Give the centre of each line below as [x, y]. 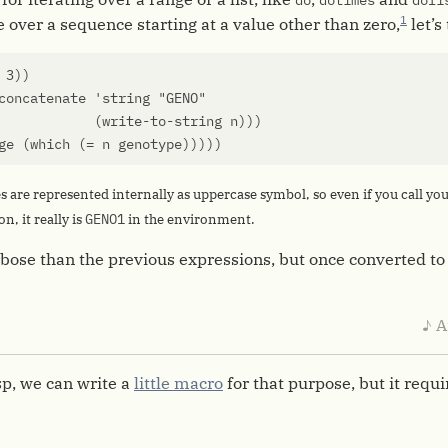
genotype [150, 144]
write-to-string [162, 121]
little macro [178, 383]
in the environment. [190, 219]
